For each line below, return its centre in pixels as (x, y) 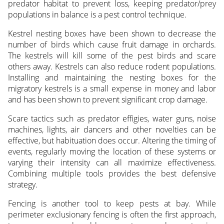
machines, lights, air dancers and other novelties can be (112, 130)
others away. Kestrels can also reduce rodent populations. (112, 67)
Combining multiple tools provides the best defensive (112, 174)
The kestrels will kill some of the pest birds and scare (112, 56)
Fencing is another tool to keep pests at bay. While (112, 204)
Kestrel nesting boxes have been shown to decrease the (112, 34)
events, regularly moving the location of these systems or (112, 152)
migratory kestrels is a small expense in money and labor (112, 89)
